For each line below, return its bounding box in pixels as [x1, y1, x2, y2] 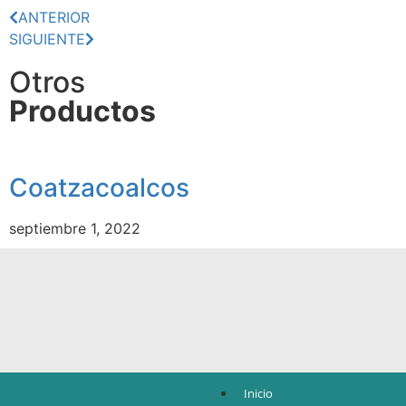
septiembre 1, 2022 [9, 219, 140, 237]
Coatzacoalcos [9, 172, 189, 203]
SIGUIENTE [9, 30, 85, 48]
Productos [9, 93, 156, 129]
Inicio [244, 385, 274, 401]
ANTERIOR [18, 8, 90, 26]
